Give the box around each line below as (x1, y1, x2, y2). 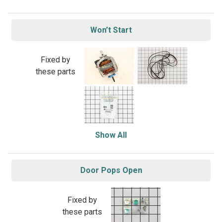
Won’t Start (90, 25, 132, 35)
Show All (95, 130, 127, 140)
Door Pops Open (80, 166, 142, 175)
